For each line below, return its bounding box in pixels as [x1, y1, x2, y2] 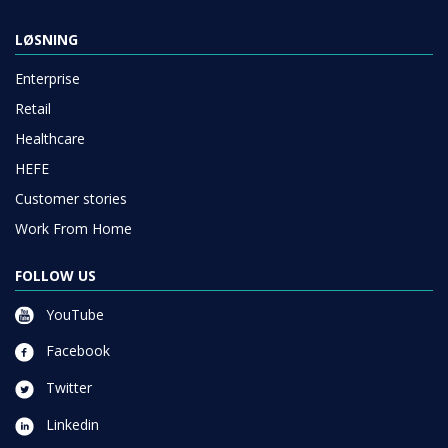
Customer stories [15, 188, 127, 208]
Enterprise [15, 68, 80, 88]
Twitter [42, 378, 92, 398]
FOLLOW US [15, 265, 96, 285]
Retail [15, 98, 51, 118]
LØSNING [15, 29, 78, 49]
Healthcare [15, 128, 85, 148]
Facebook [42, 341, 110, 361]
